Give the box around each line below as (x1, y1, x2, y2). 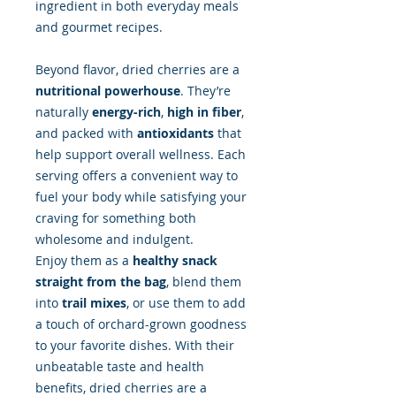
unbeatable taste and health (35, 358, 204, 376)
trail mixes (62, 294, 126, 312)
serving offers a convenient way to (35, 167, 238, 185)
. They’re (180, 82, 231, 100)
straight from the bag (35, 273, 166, 291)
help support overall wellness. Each (35, 146, 246, 164)
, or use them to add (126, 294, 246, 312)
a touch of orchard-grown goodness (35, 316, 247, 333)
